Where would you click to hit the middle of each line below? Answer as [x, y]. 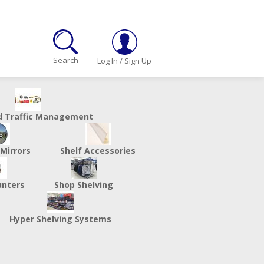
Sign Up [138, 61]
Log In [108, 61]
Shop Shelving [84, 185]
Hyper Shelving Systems [60, 219]
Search [65, 60]
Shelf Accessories [98, 151]
